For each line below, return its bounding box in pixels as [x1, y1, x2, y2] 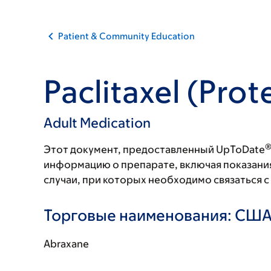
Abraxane [44, 238, 89, 250]
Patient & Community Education [58, 31, 195, 41]
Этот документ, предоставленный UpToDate [44, 143, 265, 155]
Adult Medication [44, 115, 151, 131]
